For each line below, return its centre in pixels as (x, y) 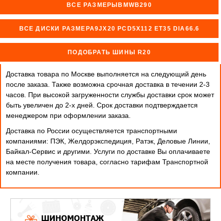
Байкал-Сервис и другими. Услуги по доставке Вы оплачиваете (108, 151)
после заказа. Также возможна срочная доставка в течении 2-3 (108, 84)
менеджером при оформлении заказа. (68, 115)
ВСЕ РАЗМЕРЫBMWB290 (109, 5)
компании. (23, 172)
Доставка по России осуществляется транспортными (92, 131)
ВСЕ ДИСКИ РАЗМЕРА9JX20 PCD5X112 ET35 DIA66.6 (109, 29)
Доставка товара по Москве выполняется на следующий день (106, 74)
